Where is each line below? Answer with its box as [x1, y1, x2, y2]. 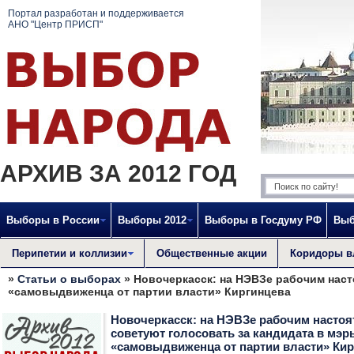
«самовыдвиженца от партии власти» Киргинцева [8, 285, 291, 298]
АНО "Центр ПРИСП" [8, 19, 103, 30]
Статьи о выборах [17, 273, 121, 285]
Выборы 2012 [118, 214, 186, 226]
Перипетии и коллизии [12, 247, 127, 259]
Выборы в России [6, 214, 100, 226]
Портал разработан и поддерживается [8, 8, 184, 19]
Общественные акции [156, 247, 267, 259]
